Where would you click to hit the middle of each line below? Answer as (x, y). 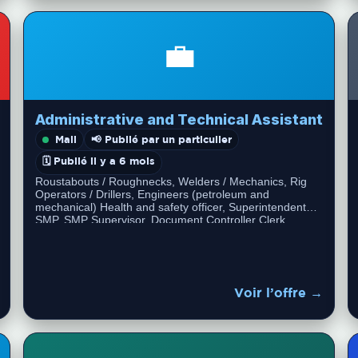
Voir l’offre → (278, 292)
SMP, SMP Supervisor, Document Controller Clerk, (162, 220)
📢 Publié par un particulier (162, 139)
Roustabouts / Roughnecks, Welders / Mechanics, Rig (171, 181)
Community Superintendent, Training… (134, 233)
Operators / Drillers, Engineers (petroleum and (153, 194)
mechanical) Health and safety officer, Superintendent (171, 207)
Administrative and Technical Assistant (179, 119)
